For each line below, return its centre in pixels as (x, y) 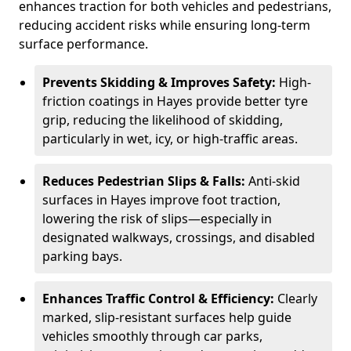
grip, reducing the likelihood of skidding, (163, 120)
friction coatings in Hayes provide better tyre (175, 101)
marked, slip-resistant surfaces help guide (167, 317)
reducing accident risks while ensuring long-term (165, 25)
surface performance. (83, 44)
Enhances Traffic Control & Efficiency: (160, 299)
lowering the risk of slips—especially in (157, 219)
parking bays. (82, 256)
